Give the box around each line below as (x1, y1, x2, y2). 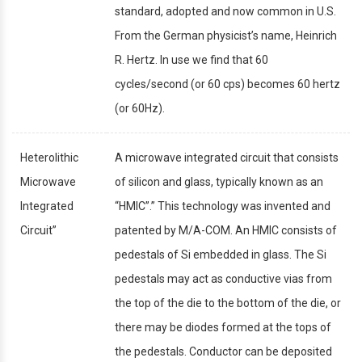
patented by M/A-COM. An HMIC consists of (115, 223, 337, 237)
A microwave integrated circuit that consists (115, 150, 339, 164)
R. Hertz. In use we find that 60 (115, 53, 268, 66)
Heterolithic (20, 150, 78, 164)
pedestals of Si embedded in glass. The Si (115, 247, 326, 261)
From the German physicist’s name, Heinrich (115, 28, 337, 42)
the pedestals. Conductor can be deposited (115, 344, 332, 358)
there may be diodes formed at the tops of (115, 320, 331, 334)
